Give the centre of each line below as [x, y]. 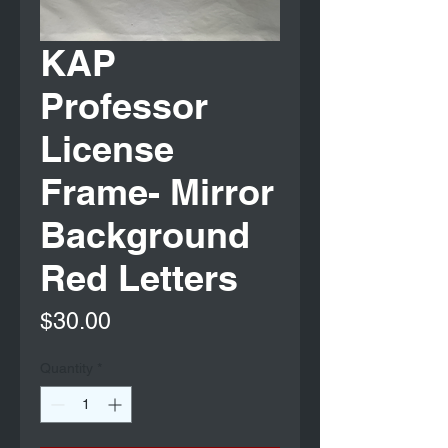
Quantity [66, 368]
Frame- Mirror [157, 192]
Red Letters [139, 278]
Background [145, 235]
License [107, 149]
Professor [124, 106]
